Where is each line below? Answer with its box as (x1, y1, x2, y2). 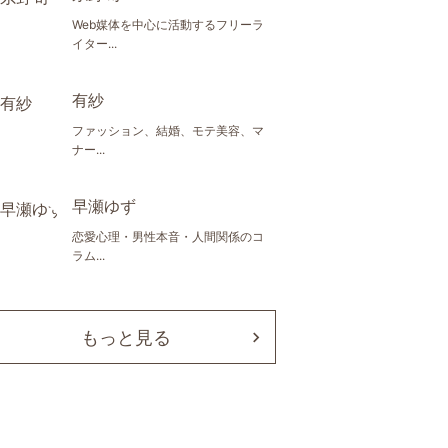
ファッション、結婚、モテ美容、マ (72, 123, 264, 138)
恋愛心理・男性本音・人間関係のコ (72, 229, 264, 244)
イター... (72, 36, 117, 51)
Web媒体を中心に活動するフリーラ (72, 17, 264, 32)
